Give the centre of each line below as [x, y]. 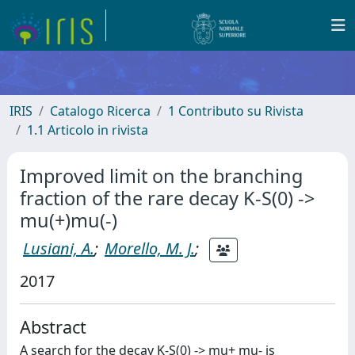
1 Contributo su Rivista [236, 111]
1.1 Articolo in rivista [88, 130]
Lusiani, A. [59, 248]
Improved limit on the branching [161, 176]
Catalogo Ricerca [100, 111]
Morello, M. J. [150, 248]
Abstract [53, 327]
